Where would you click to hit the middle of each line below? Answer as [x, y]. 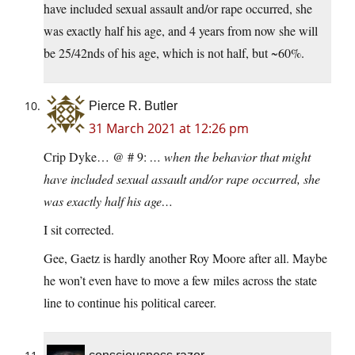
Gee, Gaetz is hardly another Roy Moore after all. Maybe [185, 258]
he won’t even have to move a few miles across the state [180, 281]
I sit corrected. [79, 230]
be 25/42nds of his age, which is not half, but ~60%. [174, 53]
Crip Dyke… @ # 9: [97, 157]
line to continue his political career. [130, 303]
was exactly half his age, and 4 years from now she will [181, 31]
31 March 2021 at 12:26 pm [169, 129]
